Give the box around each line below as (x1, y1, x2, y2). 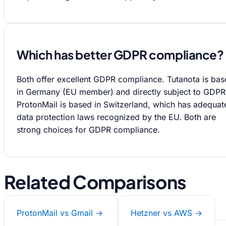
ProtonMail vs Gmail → (17, 207, 105, 218)
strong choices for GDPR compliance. (17, 125, 160, 135)
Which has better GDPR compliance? (17, 47, 224, 63)
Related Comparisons (4, 170, 187, 193)
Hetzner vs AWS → (131, 207, 202, 218)
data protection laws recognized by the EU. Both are (17, 112, 216, 123)
